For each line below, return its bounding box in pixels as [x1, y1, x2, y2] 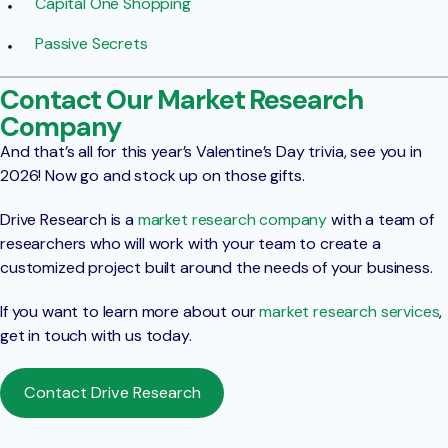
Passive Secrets [35, 33, 148, 55]
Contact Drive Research [23, 382, 201, 404]
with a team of [330, 209, 434, 231]
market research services [259, 301, 440, 323]
